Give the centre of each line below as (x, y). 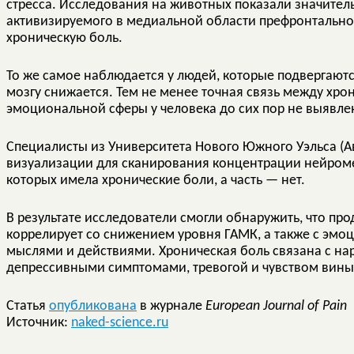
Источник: (39, 322)
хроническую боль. (64, 38)
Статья (28, 306)
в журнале (171, 306)
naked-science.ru (120, 322)
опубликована (93, 306)
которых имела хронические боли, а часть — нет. (156, 180)
